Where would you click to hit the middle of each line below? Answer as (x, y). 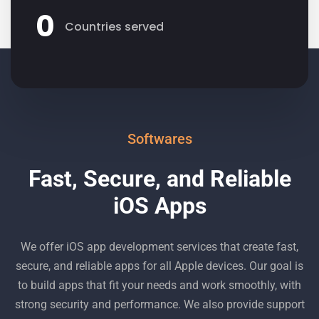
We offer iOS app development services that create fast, (159, 246)
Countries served (114, 27)
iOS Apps (159, 205)
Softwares (159, 138)
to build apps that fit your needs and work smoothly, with (159, 285)
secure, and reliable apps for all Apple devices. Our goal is (159, 266)
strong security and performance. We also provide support (159, 304)
